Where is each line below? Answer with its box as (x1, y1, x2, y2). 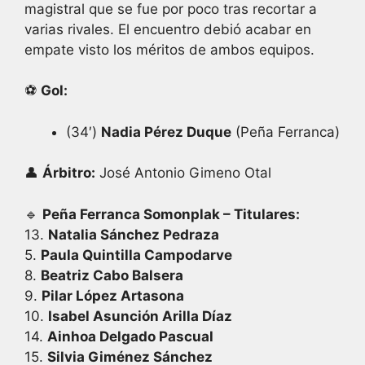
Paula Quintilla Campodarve (41, 246, 232, 263)
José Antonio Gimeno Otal (95, 165, 271, 181)
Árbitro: (42, 165, 95, 181)
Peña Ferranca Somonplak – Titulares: (42, 205, 300, 222)
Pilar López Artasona (42, 287, 184, 304)
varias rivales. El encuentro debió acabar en (24, 20, 311, 37)
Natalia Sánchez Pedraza (48, 226, 219, 243)
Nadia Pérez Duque (101, 123, 231, 140)
